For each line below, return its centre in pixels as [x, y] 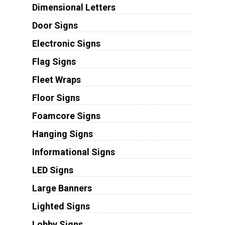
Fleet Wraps [56, 79]
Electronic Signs [66, 43]
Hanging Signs [62, 134]
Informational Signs [73, 152]
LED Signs [52, 170]
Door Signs [55, 25]
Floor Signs [56, 97]
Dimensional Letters [74, 7]
